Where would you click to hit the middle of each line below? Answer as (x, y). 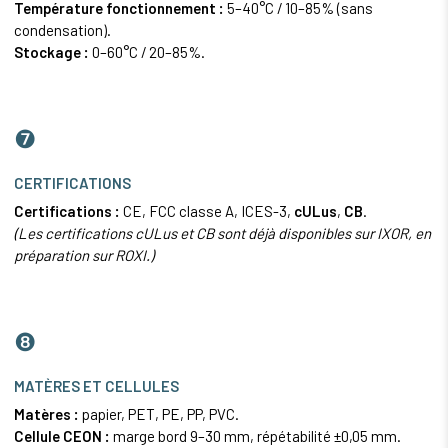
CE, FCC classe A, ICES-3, (207, 211)
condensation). (62, 30)
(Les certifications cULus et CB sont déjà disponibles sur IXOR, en (222, 233)
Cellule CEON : (62, 436)
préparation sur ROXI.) (84, 255)
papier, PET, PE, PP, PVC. (159, 414)
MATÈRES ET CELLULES (96, 386)
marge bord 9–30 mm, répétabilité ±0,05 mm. (255, 436)
